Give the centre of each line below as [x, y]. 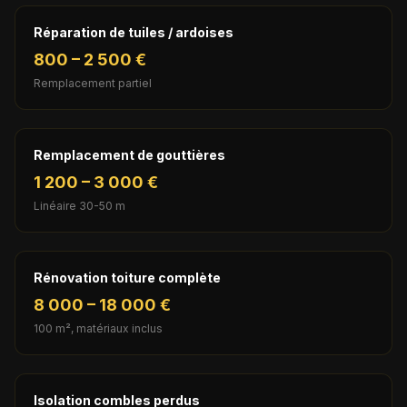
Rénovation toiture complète [127, 277]
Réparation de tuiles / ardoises [134, 32]
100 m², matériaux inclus [98, 328]
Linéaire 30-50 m [79, 205]
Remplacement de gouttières [129, 154]
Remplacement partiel [93, 83]
